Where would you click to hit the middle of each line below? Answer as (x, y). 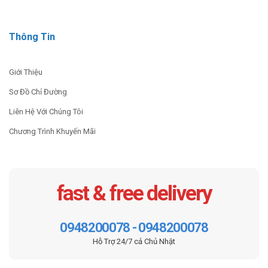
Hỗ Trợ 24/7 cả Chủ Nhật (134, 242)
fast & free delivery (134, 194)
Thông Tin (32, 37)
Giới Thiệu (26, 72)
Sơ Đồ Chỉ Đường (38, 92)
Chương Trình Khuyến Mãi (52, 132)
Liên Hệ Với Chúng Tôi (46, 112)
